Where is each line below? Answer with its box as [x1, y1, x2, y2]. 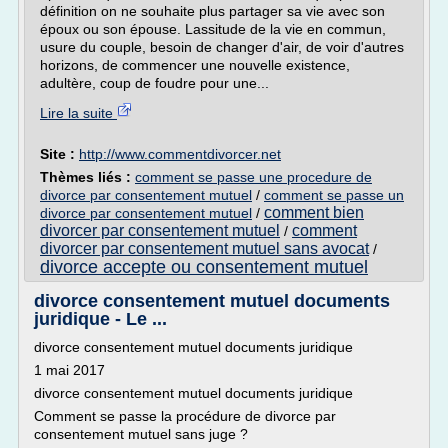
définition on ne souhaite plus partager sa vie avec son [40, 3, 385, 19]
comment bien [264, 204, 364, 221]
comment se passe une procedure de [135, 169, 372, 185]
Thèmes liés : [40, 169, 135, 185]
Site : [40, 146, 79, 162]
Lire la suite [40, 105, 117, 121]
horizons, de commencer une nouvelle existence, [40, 57, 350, 73]
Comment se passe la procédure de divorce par [34, 408, 336, 424]
